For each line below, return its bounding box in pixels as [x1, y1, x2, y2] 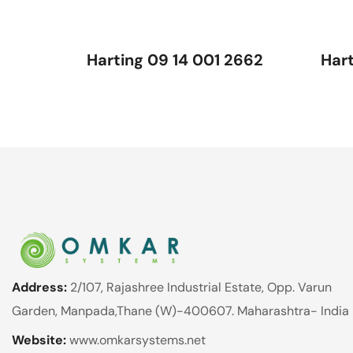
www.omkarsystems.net [69, 332, 206, 348]
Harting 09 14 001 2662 [87, 50, 263, 70]
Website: [12, 332, 69, 348]
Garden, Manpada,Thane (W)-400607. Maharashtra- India [12, 303, 349, 319]
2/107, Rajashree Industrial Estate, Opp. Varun [70, 279, 332, 295]
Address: [12, 279, 70, 295]
